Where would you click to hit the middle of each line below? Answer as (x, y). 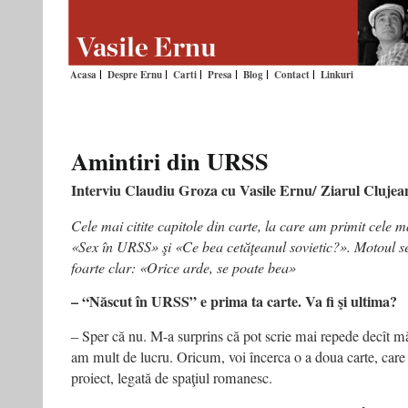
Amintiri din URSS (170, 161)
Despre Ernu (135, 75)
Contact (292, 75)
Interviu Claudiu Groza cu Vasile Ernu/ (196, 190)
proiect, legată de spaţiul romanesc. (172, 378)
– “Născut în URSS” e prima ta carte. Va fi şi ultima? (234, 301)
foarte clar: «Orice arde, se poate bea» (184, 267)
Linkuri (337, 75)
